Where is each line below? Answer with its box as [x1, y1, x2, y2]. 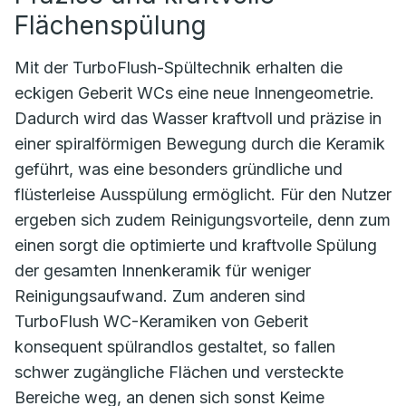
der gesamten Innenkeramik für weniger [14, 260, 311, 280]
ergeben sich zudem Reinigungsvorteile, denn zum [14, 209, 391, 229]
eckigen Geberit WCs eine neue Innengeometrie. [14, 82, 374, 102]
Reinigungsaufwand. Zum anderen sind [14, 285, 305, 305]
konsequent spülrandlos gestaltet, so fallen [14, 336, 335, 356]
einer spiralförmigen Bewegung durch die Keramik [14, 133, 385, 153]
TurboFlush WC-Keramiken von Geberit [14, 311, 308, 331]
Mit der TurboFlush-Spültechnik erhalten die [14, 57, 343, 77]
